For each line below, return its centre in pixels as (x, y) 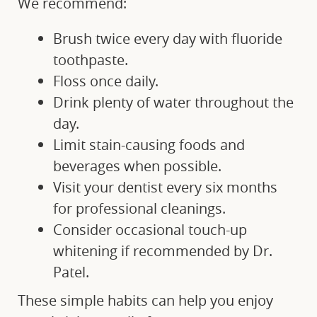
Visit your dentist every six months (165, 188)
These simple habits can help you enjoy (145, 301)
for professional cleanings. (139, 209)
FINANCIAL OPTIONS (76, 35)
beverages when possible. (137, 166)
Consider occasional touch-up (150, 230)
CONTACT (43, 106)
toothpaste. (91, 60)
